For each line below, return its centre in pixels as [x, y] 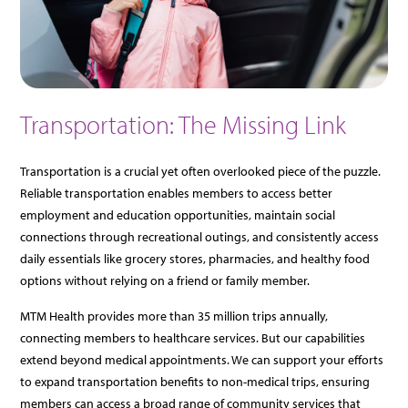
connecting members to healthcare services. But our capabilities [193, 337]
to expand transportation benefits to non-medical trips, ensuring [195, 381]
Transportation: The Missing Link [184, 124]
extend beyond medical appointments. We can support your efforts [202, 359]
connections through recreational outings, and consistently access [200, 236]
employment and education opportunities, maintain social [178, 214]
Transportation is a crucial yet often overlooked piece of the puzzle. [201, 171]
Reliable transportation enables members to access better [177, 193]
